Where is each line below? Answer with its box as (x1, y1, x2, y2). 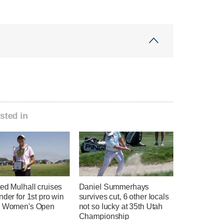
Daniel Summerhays (79, 182, 149, 191)
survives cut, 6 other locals (79, 192, 169, 201)
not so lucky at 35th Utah (79, 202, 163, 211)
